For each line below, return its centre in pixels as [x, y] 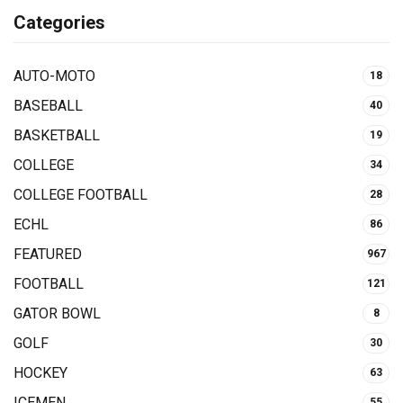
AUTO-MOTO [54, 76]
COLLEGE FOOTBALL [81, 194]
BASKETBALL [57, 135]
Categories [59, 22]
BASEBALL [48, 105]
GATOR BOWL [57, 313]
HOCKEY [40, 372]
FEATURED [48, 254]
